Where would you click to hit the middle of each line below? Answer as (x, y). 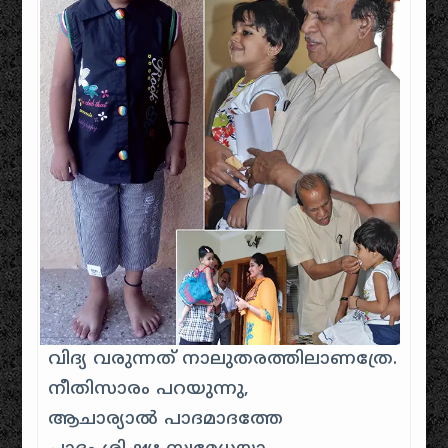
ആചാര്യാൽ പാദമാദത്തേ (166, 419)
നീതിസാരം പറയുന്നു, (149, 389)
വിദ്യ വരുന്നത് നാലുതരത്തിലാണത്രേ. (223, 359)
